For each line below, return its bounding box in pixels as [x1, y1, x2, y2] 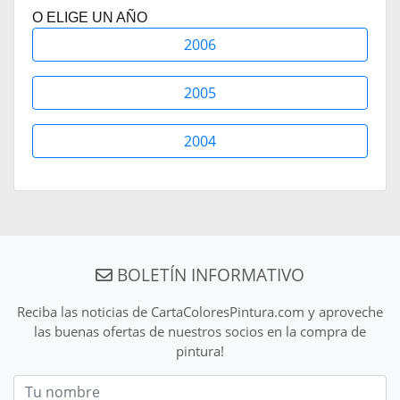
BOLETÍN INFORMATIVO [112, 262, 304, 287]
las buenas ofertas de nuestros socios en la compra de [34, 321, 366, 340]
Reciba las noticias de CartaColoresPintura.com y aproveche [17, 302, 383, 321]
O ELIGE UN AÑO [32, 9, 147, 25]
